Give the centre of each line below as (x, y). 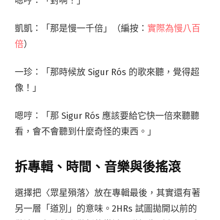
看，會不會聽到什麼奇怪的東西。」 (85, 131)
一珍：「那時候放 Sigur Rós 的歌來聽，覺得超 (107, 72)
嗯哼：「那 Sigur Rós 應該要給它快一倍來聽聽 (107, 116)
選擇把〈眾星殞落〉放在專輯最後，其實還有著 (108, 193)
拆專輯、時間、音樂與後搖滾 (98, 167)
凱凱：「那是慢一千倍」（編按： (81, 28)
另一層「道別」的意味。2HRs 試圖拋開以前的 (106, 208)
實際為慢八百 (174, 28)
